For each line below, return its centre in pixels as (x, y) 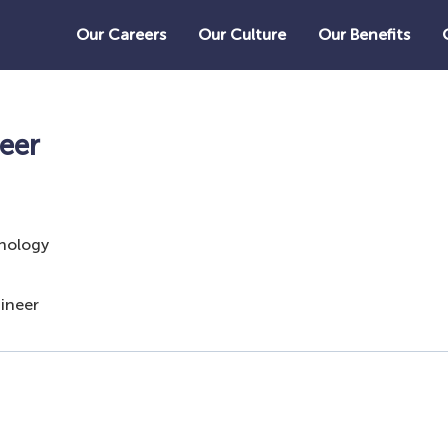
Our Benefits (364, 34)
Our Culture (242, 34)
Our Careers (121, 34)
